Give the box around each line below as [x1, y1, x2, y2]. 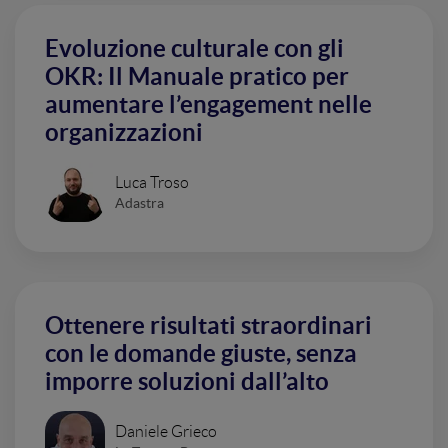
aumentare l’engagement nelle [45, 91, 372, 118]
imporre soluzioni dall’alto [45, 368, 329, 395]
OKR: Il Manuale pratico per [45, 63, 349, 90]
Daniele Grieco [115, 422, 217, 440]
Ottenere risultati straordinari [45, 312, 372, 339]
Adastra [115, 194, 164, 211]
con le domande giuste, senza [45, 340, 357, 367]
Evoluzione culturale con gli [45, 35, 344, 62]
